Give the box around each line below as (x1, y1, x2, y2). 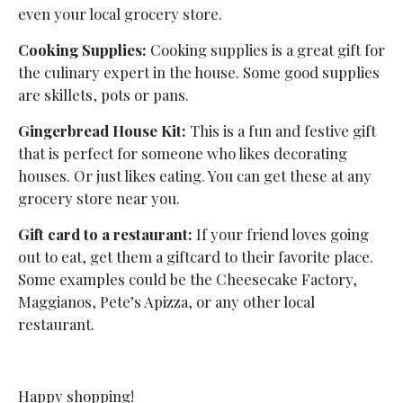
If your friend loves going (195, 223, 369, 244)
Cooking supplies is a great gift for (149, 39, 385, 59)
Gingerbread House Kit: (17, 120, 190, 140)
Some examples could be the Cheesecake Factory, (17, 268, 357, 289)
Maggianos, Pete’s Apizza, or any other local (17, 291, 315, 311)
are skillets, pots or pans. (17, 84, 189, 104)
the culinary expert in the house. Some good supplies (17, 61, 380, 82)
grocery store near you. (17, 187, 180, 208)
